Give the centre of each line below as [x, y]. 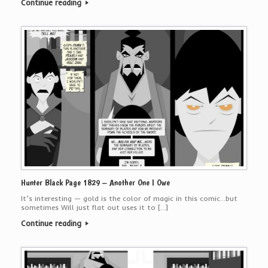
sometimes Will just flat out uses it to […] [95, 208]
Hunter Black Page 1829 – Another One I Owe [95, 183]
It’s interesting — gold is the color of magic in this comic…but [129, 199]
